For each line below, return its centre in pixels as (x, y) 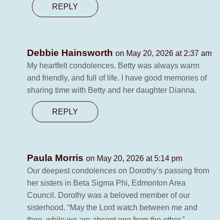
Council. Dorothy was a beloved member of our (109, 195)
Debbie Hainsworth (71, 53)
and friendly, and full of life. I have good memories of (117, 78)
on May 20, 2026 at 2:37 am (164, 54)
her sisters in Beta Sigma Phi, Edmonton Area (106, 183)
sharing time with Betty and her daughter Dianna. (112, 90)
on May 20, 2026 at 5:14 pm (134, 159)
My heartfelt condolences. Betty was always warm (113, 66)
